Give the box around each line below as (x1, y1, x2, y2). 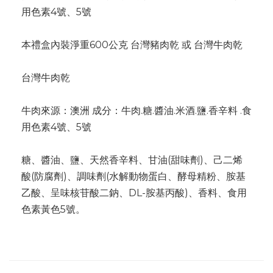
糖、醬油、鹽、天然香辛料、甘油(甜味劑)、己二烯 (21, 154, 243, 166)
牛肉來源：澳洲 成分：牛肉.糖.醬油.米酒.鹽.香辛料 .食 (21, 105, 252, 116)
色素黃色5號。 (21, 204, 85, 215)
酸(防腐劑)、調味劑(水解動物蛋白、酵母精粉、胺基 (21, 171, 246, 182)
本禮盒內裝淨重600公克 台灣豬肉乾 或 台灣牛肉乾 (21, 39, 243, 51)
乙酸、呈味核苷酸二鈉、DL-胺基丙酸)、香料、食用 (21, 187, 247, 199)
